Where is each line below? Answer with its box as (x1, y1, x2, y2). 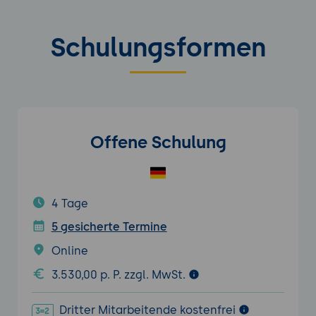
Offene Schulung (90, 132, 226, 152)
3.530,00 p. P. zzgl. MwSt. (51, 267, 188, 281)
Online (51, 244, 88, 258)
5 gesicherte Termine (51, 220, 167, 234)
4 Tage (51, 196, 88, 210)
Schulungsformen (50, 32, 266, 63)
